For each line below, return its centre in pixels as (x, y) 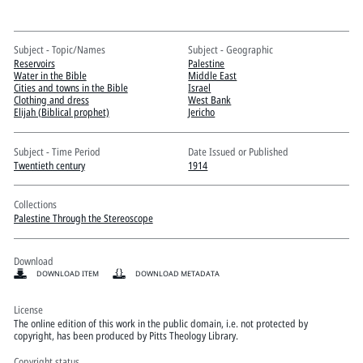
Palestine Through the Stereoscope (83, 218)
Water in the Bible (50, 76)
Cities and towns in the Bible (70, 88)
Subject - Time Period (57, 151)
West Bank (210, 100)
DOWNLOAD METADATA (177, 274)
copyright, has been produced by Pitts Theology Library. (126, 336)
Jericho (202, 112)
